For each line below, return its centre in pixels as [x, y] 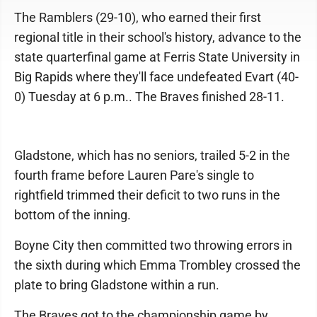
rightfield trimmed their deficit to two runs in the [147, 195]
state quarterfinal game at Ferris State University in [157, 57]
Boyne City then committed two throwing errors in [153, 245]
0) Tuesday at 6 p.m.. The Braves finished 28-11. [149, 97]
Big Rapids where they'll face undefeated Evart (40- [156, 77]
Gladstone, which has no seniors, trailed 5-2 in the [152, 155]
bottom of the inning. [73, 215]
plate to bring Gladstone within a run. [117, 285]
